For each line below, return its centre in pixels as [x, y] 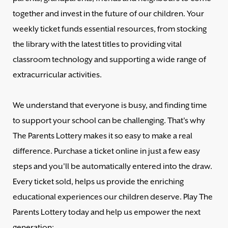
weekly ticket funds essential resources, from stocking [110, 29]
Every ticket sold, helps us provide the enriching [98, 182]
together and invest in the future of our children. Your [108, 14]
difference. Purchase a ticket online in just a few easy [106, 151]
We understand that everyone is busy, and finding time [110, 106]
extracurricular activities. [57, 75]
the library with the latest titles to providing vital [97, 45]
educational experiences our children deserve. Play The [113, 197]
